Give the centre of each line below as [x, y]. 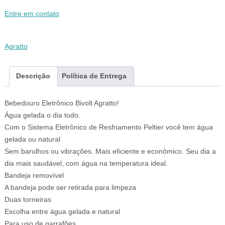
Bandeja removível [34, 175]
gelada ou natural [32, 139]
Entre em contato [32, 14]
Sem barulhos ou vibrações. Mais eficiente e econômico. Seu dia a [110, 151]
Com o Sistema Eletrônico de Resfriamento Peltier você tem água [108, 127]
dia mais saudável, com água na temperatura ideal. [86, 163]
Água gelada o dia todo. [42, 115]
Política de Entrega [94, 76]
